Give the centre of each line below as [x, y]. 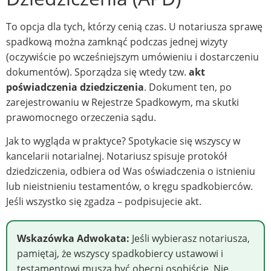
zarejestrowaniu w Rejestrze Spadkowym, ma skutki [122, 102]
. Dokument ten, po [188, 87]
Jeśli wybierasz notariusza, [190, 239]
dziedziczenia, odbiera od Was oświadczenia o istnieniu [131, 171]
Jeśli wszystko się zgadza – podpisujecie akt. [104, 202]
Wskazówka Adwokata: [73, 239]
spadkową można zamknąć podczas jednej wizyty [117, 41]
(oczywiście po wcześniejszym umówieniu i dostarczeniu [132, 57]
